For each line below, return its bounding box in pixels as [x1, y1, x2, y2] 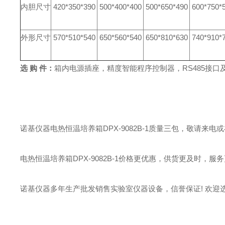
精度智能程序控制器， [107, 64, 182, 72]
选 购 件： [20, 64, 54, 72]
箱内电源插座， [54, 64, 107, 72]
